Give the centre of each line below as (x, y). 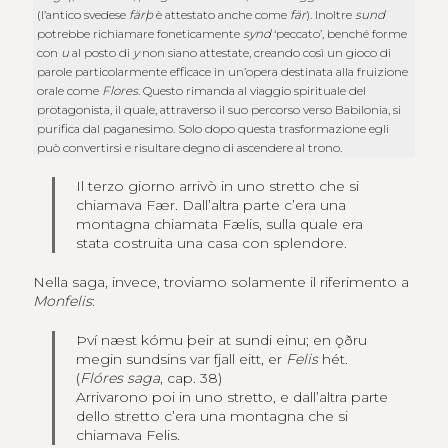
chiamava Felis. (128, 435)
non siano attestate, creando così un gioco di (265, 53)
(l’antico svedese (83, 15)
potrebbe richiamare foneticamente (140, 34)
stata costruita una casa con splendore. (212, 243)
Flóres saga (120, 378)
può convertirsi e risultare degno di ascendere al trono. (190, 148)
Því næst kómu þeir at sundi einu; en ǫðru (222, 340)
